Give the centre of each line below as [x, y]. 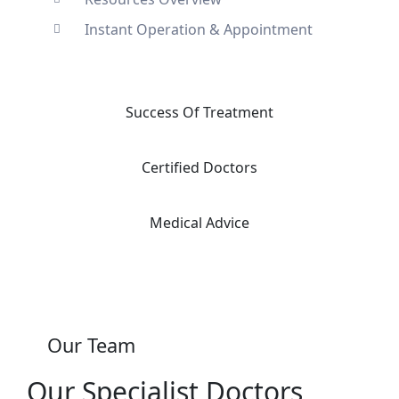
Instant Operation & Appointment [199, 29]
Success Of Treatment [199, 112]
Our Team [91, 345]
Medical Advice [199, 222]
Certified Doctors [199, 167]
